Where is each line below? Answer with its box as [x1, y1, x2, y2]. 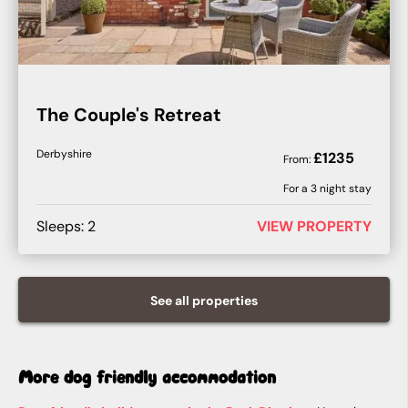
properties [192, 292, 258, 309]
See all [150, 292, 192, 309]
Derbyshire [36, 147, 92, 162]
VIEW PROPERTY [257, 217, 372, 236]
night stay [317, 181, 372, 196]
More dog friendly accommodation [18, 365, 276, 388]
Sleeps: [36, 217, 87, 236]
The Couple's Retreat [36, 103, 221, 127]
